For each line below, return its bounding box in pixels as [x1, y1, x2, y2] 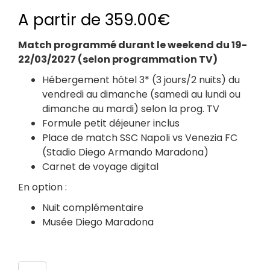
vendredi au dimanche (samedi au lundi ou [42, 87, 240, 101]
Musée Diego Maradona [42, 215, 154, 229]
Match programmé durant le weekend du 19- [18, 37, 247, 52]
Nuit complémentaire [42, 200, 143, 215]
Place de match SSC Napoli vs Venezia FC [42, 130, 237, 145]
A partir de [18, 8, 105, 31]
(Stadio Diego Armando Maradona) [42, 145, 209, 159]
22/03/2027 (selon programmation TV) [18, 52, 218, 66]
